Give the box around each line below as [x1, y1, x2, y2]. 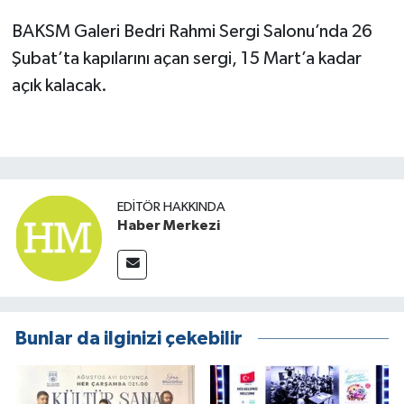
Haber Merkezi [117, 217, 220, 233]
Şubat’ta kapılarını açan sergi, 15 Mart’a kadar [11, 49, 362, 68]
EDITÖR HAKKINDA [117, 199, 225, 214]
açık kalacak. [11, 76, 107, 95]
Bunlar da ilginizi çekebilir [15, 329, 243, 348]
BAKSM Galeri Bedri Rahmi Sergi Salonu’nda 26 [11, 22, 372, 41]
